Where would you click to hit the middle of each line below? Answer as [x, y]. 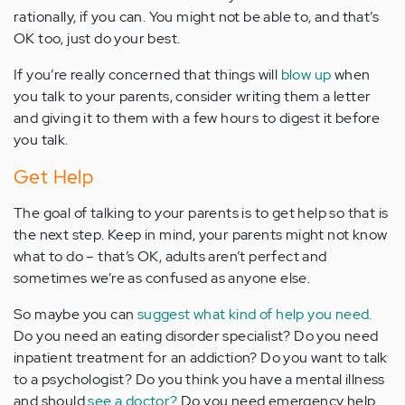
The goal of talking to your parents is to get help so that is [201, 213]
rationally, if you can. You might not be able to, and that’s [196, 17]
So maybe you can [75, 315]
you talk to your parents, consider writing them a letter [193, 97]
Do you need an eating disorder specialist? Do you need [196, 336]
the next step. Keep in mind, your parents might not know [201, 235]
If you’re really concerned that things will [147, 75]
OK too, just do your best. [97, 39]
